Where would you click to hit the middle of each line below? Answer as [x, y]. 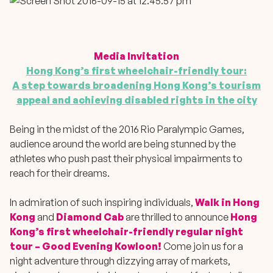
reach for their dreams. [60, 173]
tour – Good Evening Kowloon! [87, 246]
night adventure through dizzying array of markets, [120, 261]
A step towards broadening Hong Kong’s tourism [136, 85]
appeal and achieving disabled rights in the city [136, 100]
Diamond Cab [90, 217]
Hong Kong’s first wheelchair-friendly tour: [136, 71]
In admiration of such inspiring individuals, [102, 202]
